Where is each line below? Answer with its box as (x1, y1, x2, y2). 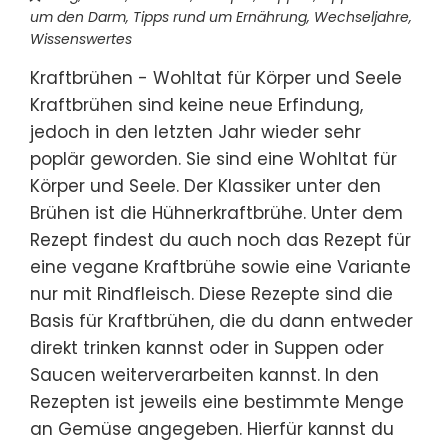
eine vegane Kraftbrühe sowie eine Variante (30, 255, 411, 280)
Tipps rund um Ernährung (133, 7, 307, 28)
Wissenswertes (30, 29, 132, 50)
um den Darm (30, 7, 126, 28)
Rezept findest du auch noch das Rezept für (30, 228, 411, 253)
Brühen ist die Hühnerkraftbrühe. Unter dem (30, 201, 403, 226)
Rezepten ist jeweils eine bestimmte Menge (30, 390, 404, 415)
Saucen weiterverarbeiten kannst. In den (30, 363, 379, 388)
